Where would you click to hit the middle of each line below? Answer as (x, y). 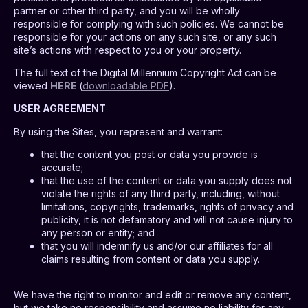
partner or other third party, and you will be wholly (127, 10)
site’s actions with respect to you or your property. (128, 49)
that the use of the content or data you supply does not (167, 181)
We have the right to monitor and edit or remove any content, (153, 295)
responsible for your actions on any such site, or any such (145, 36)
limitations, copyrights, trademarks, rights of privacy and (167, 207)
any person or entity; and (98, 233)
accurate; (62, 168)
